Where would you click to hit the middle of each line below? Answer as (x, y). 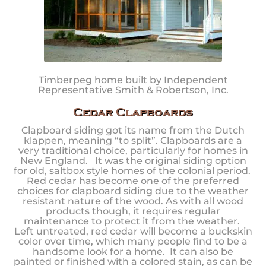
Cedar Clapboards (133, 112)
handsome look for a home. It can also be (133, 252)
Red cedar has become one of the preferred (133, 181)
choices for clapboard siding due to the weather (133, 191)
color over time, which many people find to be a (133, 242)
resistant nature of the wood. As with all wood (133, 201)
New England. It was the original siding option (133, 161)
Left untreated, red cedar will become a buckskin (133, 232)
